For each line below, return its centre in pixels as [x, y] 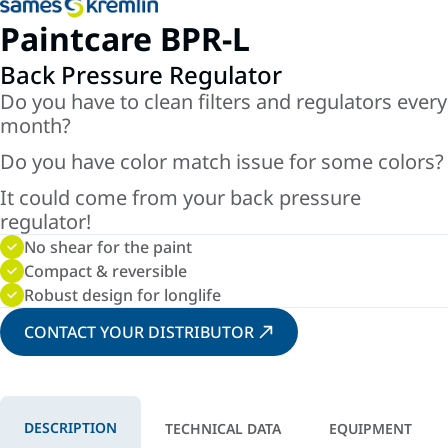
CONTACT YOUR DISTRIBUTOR [139, 332]
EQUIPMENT [370, 428]
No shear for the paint [108, 246]
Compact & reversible [105, 270]
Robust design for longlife [122, 294]
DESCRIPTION [70, 427]
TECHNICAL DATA [223, 428]
